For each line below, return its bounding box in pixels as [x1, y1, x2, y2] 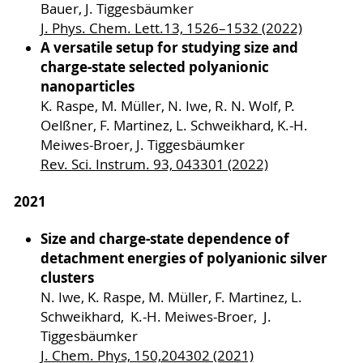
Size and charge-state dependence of [40, 229, 289, 249]
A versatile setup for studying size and [40, 38, 298, 58]
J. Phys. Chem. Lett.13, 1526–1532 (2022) [40, 19, 302, 38]
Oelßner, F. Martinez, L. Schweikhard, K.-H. [40, 117, 308, 135]
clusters [40, 268, 94, 288]
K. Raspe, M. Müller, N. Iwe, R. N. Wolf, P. [40, 97, 295, 116]
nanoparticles [40, 77, 135, 96]
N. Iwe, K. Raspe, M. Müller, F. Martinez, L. [40, 288, 302, 307]
